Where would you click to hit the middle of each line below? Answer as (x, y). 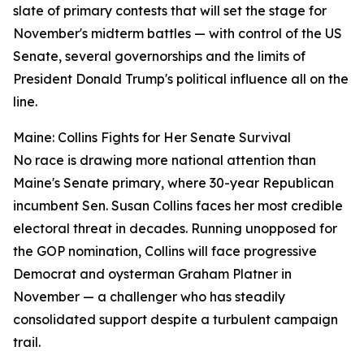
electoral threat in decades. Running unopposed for (175, 228)
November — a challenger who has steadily (149, 297)
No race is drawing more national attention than (165, 160)
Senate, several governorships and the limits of (159, 56)
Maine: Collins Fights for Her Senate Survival (152, 137)
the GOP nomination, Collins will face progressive (165, 251)
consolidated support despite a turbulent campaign (175, 319)
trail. (27, 342)
